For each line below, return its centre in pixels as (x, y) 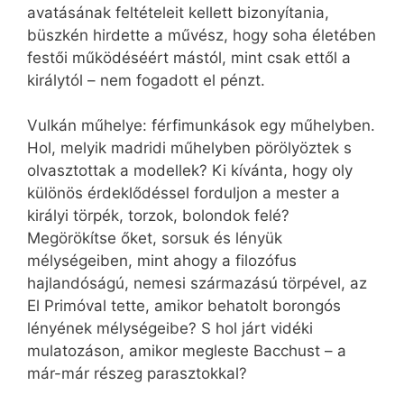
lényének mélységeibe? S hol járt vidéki (170, 329)
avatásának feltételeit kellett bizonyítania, (178, 12)
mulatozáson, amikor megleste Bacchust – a (187, 351)
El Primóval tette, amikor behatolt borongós (184, 306)
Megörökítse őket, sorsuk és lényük (155, 239)
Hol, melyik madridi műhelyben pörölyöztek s (189, 148)
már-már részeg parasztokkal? (137, 374)
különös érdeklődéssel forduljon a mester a (184, 193)
